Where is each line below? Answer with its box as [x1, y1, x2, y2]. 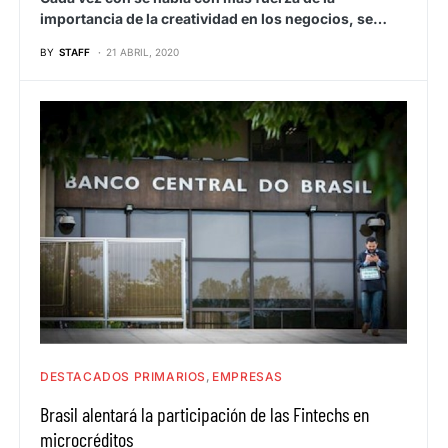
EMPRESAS [212, 368, 283, 384]
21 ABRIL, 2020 [106, 45, 179, 58]
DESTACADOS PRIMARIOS [40, 368, 207, 384]
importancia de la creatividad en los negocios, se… [40, 9, 387, 27]
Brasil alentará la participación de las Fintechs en [40, 401, 369, 426]
